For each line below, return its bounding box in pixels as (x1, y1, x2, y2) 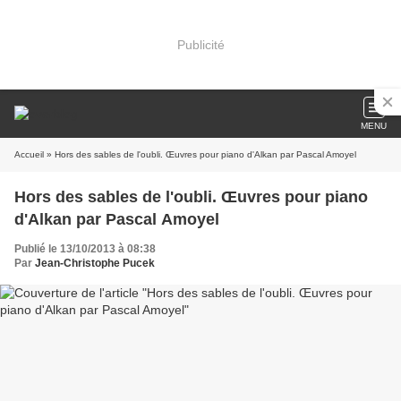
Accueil (14, 149, 44, 159)
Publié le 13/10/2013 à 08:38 (14, 243, 156, 255)
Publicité (176, 37, 225, 52)
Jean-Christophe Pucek (35, 257, 155, 269)
